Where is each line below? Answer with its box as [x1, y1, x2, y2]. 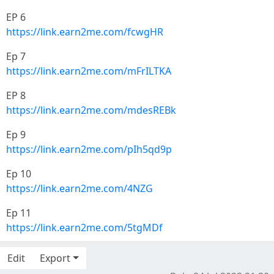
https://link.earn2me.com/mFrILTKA [6, 64, 171, 78]
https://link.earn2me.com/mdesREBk [6, 103, 176, 117]
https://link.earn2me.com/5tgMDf [6, 220, 163, 234]
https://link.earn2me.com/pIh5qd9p [6, 142, 172, 156]
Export [40, 251, 70, 265]
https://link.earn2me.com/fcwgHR [6, 24, 163, 39]
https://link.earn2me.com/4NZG [6, 181, 153, 195]
